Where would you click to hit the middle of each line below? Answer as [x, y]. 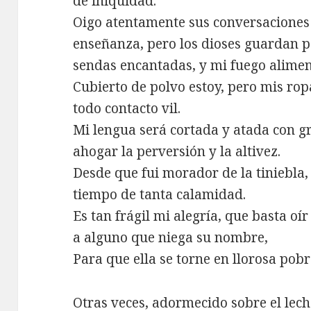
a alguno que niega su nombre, [171, 237]
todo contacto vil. [127, 108]
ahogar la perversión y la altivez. [177, 151]
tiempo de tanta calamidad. [160, 194]
